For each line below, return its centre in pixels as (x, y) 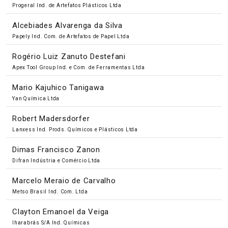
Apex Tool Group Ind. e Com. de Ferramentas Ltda (79, 67)
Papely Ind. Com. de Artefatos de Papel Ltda (71, 36)
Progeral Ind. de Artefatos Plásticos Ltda (67, 5)
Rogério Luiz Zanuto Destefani (69, 56)
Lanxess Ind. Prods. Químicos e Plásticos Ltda (75, 129)
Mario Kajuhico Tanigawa (58, 87)
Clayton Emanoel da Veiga (61, 211)
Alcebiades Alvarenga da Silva (67, 25)
